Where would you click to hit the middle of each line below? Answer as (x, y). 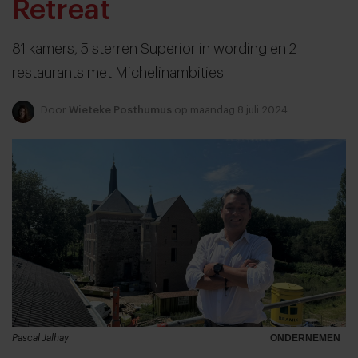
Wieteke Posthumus (120, 109)
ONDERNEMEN (305, 338)
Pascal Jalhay (40, 338)
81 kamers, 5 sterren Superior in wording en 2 (154, 48)
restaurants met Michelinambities (118, 72)
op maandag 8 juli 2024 (230, 109)
